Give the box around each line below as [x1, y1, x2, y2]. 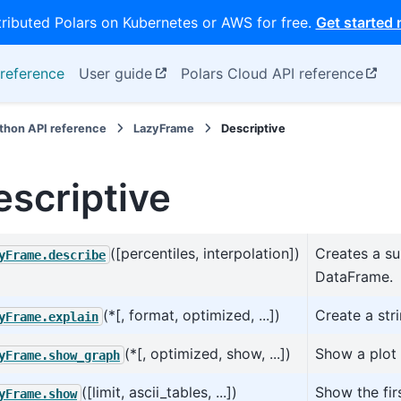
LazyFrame [133, 122, 195, 135]
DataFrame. [315, 268, 393, 286]
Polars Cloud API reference [180, 64, 363, 82]
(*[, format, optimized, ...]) [103, 306, 280, 325]
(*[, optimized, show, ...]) [124, 345, 291, 363]
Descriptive [221, 122, 286, 135]
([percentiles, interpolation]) [110, 244, 300, 263]
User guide [79, 64, 152, 82]
